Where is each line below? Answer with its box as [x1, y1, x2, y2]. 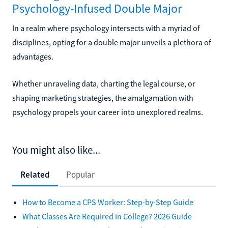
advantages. [12, 51, 53, 62]
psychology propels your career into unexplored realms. [12, 106, 203, 117]
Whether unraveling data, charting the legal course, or [12, 78, 195, 89]
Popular [66, 168, 95, 180]
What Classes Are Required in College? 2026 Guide [22, 211, 192, 221]
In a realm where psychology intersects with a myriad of [12, 22, 200, 33]
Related [20, 168, 50, 180]
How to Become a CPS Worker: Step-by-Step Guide [22, 196, 193, 207]
